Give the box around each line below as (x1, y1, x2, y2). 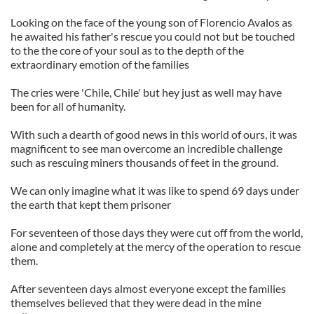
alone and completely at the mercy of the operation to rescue (11, 240, 301, 254)
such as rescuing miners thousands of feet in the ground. (11, 156, 278, 170)
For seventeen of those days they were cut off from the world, (11, 226, 303, 240)
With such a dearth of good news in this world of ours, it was (11, 128, 297, 142)
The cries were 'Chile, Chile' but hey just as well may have (11, 86, 282, 100)
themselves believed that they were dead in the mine (11, 296, 261, 310)
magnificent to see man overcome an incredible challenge (11, 142, 282, 156)
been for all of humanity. (11, 100, 125, 114)
